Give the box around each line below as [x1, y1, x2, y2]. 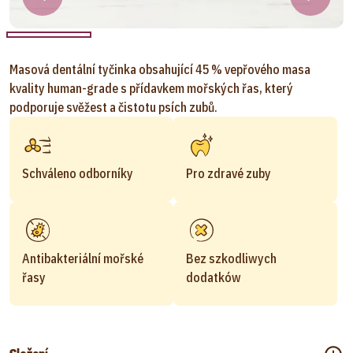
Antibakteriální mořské [22, 251, 143, 266]
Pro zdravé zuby [186, 165, 271, 181]
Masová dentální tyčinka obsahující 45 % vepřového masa [9, 61, 310, 77]
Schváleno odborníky [22, 165, 133, 181]
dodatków [186, 269, 241, 285]
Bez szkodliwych [186, 251, 277, 266]
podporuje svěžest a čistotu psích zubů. [9, 99, 217, 115]
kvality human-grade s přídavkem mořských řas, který [9, 80, 293, 96]
